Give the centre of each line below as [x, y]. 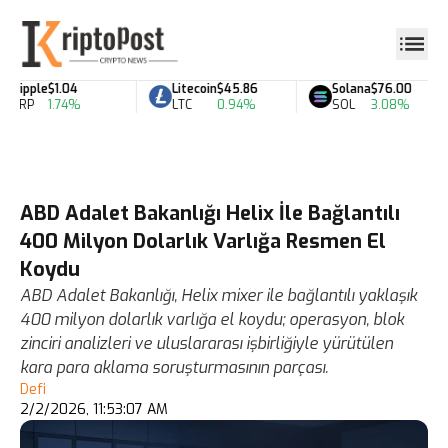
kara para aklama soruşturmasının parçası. [174, 367]
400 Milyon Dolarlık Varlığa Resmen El [203, 241]
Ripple [21, 88]
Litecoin [186, 88]
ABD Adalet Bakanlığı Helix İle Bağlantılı [210, 213]
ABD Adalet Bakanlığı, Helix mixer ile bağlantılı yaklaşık [218, 295]
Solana [343, 88]
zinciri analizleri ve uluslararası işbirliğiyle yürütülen [206, 343]
